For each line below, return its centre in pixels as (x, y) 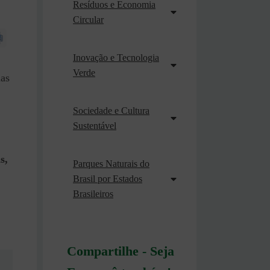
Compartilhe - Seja (121, 251)
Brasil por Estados (108, 179)
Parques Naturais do (111, 164)
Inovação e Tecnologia (116, 58)
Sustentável (95, 126)
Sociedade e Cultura (111, 111)
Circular (88, 20)
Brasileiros (93, 194)
